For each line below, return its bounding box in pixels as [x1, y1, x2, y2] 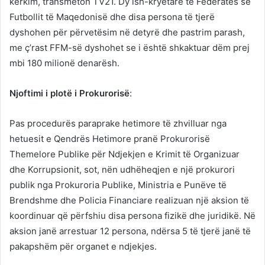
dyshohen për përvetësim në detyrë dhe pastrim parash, [9, 27, 245, 38]
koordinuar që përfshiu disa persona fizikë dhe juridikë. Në [9, 210, 256, 222]
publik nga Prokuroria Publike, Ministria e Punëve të [9, 179, 227, 191]
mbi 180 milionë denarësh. [9, 57, 119, 69]
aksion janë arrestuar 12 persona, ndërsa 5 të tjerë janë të [9, 225, 251, 237]
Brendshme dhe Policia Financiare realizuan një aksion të [9, 195, 249, 206]
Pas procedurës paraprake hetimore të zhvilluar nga [9, 118, 227, 130]
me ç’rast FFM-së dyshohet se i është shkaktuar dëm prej [9, 42, 250, 54]
